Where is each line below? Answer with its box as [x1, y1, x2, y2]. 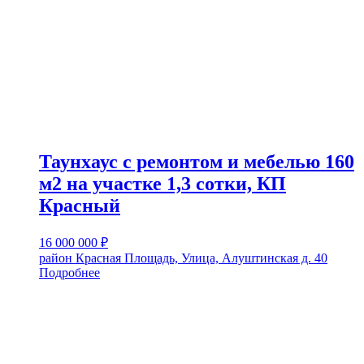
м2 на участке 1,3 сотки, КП [39, 172, 286, 194]
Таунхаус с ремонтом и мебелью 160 [39, 150, 354, 172]
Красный [39, 194, 120, 216]
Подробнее [39, 265, 100, 279]
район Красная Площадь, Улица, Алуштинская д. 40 [39, 250, 327, 265]
